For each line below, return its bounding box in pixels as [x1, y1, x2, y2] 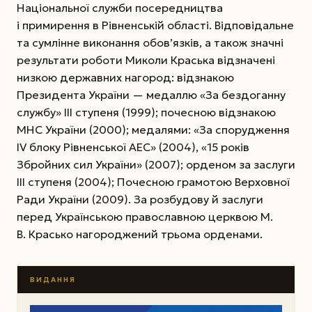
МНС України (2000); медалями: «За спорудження [17, 123, 290, 137]
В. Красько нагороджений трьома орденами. [17, 227, 263, 242]
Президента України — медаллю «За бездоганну [17, 88, 286, 102]
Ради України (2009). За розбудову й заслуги [17, 192, 263, 207]
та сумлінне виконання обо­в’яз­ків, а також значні [17, 36, 283, 50]
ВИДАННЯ [29, 274, 76, 284]
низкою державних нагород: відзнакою [17, 70, 234, 85]
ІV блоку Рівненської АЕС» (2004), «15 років [17, 140, 249, 155]
